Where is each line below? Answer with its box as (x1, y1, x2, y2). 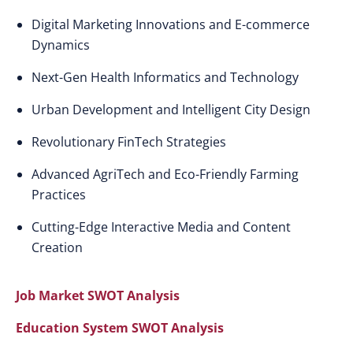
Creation (32, 239, 83, 256)
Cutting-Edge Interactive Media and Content (32, 218, 291, 236)
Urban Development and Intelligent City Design (32, 101, 310, 118)
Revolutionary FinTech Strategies (32, 133, 226, 150)
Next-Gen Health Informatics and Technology (32, 69, 299, 86)
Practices (32, 186, 86, 203)
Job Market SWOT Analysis (16, 287, 180, 304)
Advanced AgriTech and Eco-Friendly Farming (32, 165, 299, 183)
